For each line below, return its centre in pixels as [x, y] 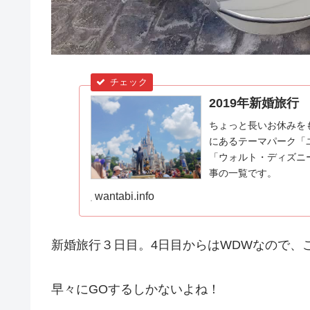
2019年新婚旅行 [254, 103]
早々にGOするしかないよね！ [136, 290]
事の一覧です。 [243, 173]
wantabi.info [124, 196]
